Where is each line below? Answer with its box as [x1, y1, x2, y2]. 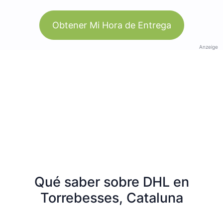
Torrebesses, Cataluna [40, 189, 183, 206]
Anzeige [199, 43, 218, 50]
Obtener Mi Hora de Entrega [52, 19, 171, 30]
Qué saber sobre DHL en [34, 173, 189, 190]
